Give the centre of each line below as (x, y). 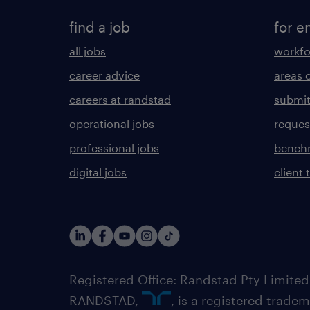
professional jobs (114, 148)
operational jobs (112, 124)
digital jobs (98, 172)
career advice (104, 75)
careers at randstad (120, 99)
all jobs (88, 51)
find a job (100, 27)
